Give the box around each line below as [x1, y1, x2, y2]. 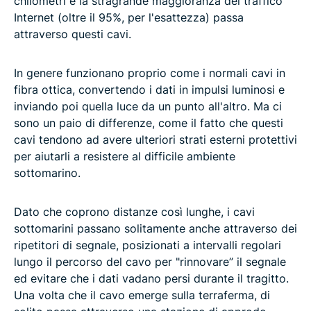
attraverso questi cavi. [14, 27, 131, 42]
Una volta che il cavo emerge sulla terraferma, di [14, 288, 270, 303]
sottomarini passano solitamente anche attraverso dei [14, 221, 297, 236]
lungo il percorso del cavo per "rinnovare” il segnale [14, 255, 286, 269]
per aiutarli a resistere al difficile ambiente [14, 149, 235, 164]
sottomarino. [14, 166, 81, 180]
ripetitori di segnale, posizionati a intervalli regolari [14, 238, 281, 253]
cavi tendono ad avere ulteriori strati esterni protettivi [14, 133, 297, 147]
